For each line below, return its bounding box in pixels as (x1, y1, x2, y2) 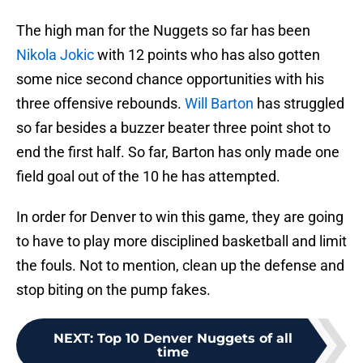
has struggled (254, 95, 344, 113)
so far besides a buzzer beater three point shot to (16, 119, 331, 137)
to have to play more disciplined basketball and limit (16, 233, 347, 250)
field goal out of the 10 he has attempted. (16, 168, 280, 186)
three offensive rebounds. (16, 95, 185, 113)
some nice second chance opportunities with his (16, 70, 324, 88)
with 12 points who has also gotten (94, 46, 320, 64)
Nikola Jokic (16, 46, 94, 64)
